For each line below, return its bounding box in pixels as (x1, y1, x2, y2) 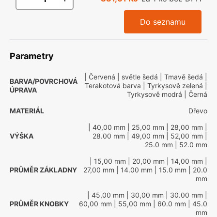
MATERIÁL (10, 107, 44, 115)
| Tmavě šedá (158, 73, 203, 81)
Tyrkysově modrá (127, 90, 182, 98)
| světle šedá (115, 73, 158, 81)
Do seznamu (140, 17, 186, 27)
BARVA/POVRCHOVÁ (10, 77, 77, 85)
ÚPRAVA (10, 86, 37, 94)
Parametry (10, 51, 54, 61)
